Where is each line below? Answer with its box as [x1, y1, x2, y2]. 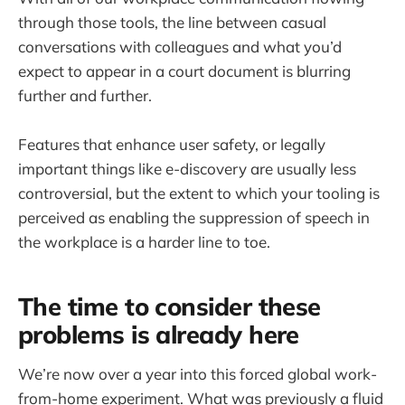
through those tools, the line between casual [18, 12, 326, 32]
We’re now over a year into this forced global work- [18, 363, 377, 383]
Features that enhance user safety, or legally [18, 134, 325, 154]
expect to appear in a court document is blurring [18, 61, 351, 80]
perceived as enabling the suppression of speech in [18, 207, 370, 227]
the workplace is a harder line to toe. [18, 231, 270, 251]
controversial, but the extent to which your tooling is [18, 183, 380, 202]
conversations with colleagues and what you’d [18, 36, 342, 56]
